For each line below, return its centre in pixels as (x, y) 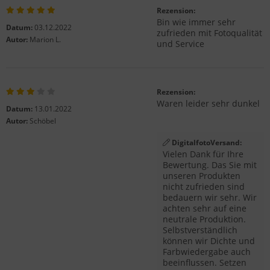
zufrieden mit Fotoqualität (209, 33)
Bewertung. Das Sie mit (210, 165)
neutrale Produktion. (204, 219)
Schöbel (43, 121)
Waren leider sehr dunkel (208, 103)
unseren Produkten (202, 176)
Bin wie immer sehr (196, 22)
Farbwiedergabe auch (207, 252)
